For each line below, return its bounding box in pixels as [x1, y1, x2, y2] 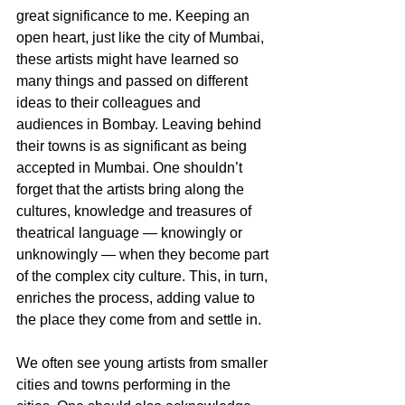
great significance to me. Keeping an [16, 7, 253, 24]
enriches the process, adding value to [16, 289, 259, 306]
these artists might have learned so [16, 51, 242, 67]
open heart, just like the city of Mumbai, [16, 29, 268, 45]
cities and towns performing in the [16, 376, 234, 392]
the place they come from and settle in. [16, 311, 265, 327]
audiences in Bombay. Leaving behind [16, 116, 265, 132]
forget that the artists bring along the [16, 181, 248, 197]
